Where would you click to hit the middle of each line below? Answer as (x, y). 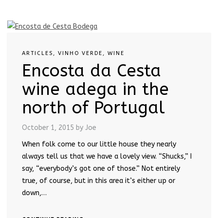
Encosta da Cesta (91, 71)
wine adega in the (95, 90)
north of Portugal (93, 108)
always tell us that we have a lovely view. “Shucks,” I (107, 157)
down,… (34, 193)
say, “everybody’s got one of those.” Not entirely (101, 169)
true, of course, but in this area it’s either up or (99, 181)
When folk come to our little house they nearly (99, 145)
